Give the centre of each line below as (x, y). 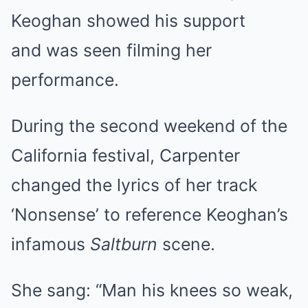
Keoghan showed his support (128, 20)
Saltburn (124, 244)
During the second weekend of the (149, 125)
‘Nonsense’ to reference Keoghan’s (150, 214)
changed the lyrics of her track (134, 185)
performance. (65, 79)
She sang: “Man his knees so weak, (152, 290)
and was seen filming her (111, 50)
